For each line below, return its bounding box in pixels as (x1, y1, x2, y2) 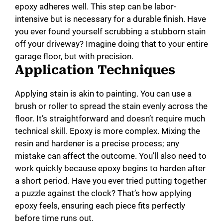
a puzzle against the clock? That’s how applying (15, 188, 192, 198)
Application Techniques (15, 62, 175, 77)
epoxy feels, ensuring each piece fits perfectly (15, 200, 185, 211)
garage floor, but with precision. (15, 51, 133, 61)
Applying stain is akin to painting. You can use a (15, 88, 192, 99)
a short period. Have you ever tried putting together (15, 175, 207, 186)
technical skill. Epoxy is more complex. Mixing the (15, 125, 200, 136)
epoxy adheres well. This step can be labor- (15, 1, 176, 11)
